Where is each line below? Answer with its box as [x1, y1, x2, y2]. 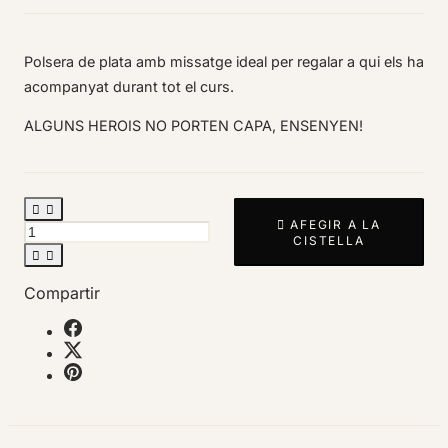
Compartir [24, 283, 100, 304]
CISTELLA [293, 233, 365, 249]
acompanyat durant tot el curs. [24, 77, 234, 95]
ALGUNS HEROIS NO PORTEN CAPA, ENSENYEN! [24, 117, 363, 134]
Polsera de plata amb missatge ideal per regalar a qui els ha [24, 52, 424, 70]
